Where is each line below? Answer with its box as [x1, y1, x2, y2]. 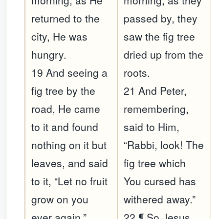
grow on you [31, 192, 89, 207]
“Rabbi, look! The [124, 137, 204, 153]
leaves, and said [31, 155, 109, 171]
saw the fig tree [124, 29, 196, 44]
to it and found [31, 119, 99, 134]
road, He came [31, 101, 101, 116]
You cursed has [124, 174, 197, 189]
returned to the [31, 11, 100, 26]
